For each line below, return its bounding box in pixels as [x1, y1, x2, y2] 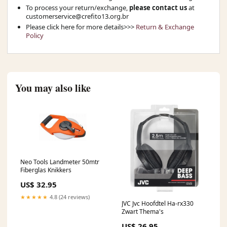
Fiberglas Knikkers [20, 165, 71, 174]
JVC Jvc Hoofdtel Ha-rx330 [122, 199, 194, 208]
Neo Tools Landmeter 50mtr [20, 157, 99, 166]
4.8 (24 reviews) [48, 193, 90, 201]
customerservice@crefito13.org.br [26, 11, 129, 21]
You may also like [15, 80, 91, 95]
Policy [26, 30, 44, 40]
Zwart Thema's [122, 207, 164, 216]
